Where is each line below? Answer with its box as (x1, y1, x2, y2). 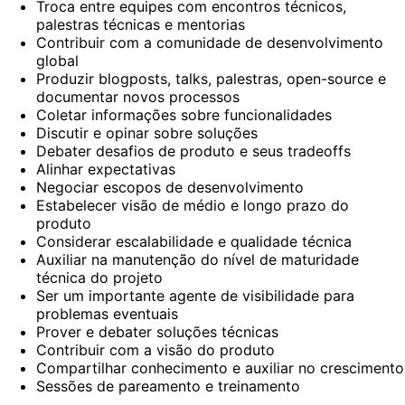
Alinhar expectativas (36, 159, 175, 178)
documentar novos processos (36, 87, 240, 106)
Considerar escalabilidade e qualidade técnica (36, 231, 352, 250)
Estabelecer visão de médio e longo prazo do (36, 195, 349, 214)
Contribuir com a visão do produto (36, 340, 275, 359)
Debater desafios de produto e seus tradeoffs (36, 141, 351, 160)
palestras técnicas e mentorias (36, 14, 245, 33)
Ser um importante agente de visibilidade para (36, 286, 354, 305)
